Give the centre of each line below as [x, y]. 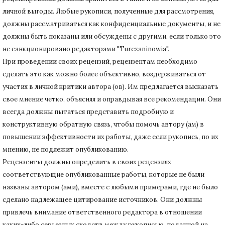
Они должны [181, 199]
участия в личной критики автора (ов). [65, 86]
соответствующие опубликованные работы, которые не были [103, 174]
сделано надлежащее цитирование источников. [81, 199]
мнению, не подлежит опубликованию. [66, 149]
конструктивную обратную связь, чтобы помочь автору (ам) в [103, 124]
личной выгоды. [29, 11]
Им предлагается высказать [173, 86]
